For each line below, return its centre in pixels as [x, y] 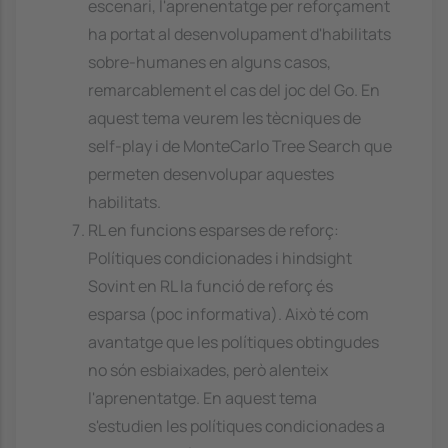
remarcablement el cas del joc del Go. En [234, 90]
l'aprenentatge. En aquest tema [202, 398]
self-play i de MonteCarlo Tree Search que [240, 146]
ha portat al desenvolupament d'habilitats [239, 34]
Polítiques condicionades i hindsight [220, 258]
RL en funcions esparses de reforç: [213, 230]
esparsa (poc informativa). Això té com [228, 314]
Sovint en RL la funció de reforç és [210, 286]
